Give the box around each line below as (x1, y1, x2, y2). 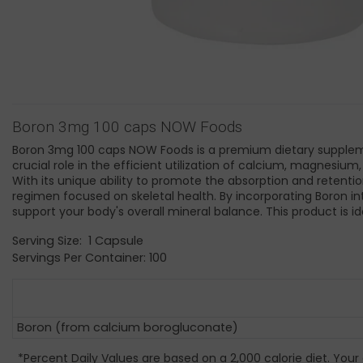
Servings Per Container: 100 (12, 250, 167, 267)
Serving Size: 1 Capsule (12, 233, 143, 250)
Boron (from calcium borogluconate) (17, 319, 238, 336)
